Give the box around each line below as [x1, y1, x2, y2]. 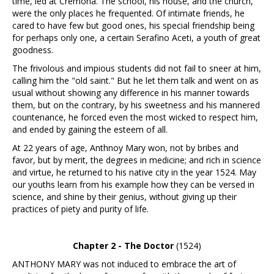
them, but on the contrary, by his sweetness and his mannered [12, 99, 260, 111]
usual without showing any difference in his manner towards [12, 87, 250, 99]
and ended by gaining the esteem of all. [12, 124, 168, 136]
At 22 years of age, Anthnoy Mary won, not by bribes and [12, 142, 239, 154]
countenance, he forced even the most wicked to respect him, [12, 111, 258, 124]
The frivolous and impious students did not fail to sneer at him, [12, 62, 261, 75]
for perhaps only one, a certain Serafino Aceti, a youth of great [12, 32, 261, 44]
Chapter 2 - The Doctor [73, 240, 174, 252]
